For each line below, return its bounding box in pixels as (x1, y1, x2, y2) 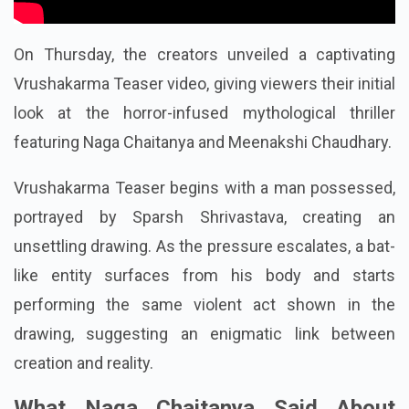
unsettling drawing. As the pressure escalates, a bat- (14, 294, 395, 314)
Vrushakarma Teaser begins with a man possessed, (14, 236, 395, 256)
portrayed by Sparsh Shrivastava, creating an (14, 265, 395, 285)
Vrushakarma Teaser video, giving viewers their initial (14, 131, 395, 152)
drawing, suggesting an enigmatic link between (14, 382, 395, 402)
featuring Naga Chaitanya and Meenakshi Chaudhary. (14, 190, 392, 210)
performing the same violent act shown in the (14, 352, 395, 372)
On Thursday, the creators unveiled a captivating (14, 102, 395, 122)
